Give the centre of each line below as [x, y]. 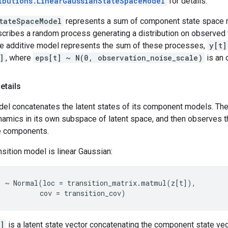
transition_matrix [102, 183]
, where [19, 58]
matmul [154, 183]
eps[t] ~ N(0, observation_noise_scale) [119, 58]
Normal [26, 183]
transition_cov [93, 193]
